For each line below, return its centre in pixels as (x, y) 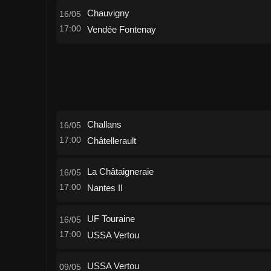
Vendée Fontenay (122, 29)
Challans (104, 124)
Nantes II (105, 188)
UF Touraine (111, 219)
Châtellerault (112, 141)
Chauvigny (108, 13)
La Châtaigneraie (120, 171)
